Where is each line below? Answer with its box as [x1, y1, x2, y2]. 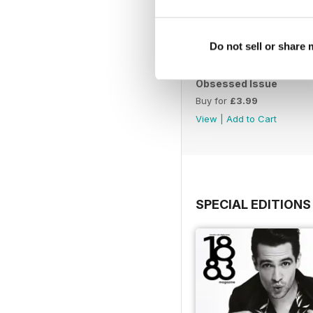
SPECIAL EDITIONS [196, 196, 311, 212]
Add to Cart [226, 112, 277, 124]
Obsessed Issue [196, 77, 277, 89]
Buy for [196, 94, 230, 106]
